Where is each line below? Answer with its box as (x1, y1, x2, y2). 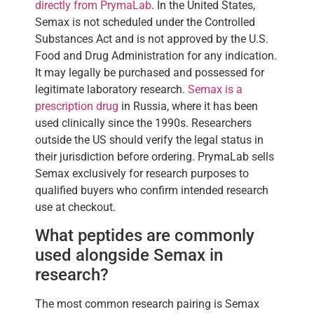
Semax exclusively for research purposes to (35, 166, 249, 180)
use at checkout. (35, 200, 116, 214)
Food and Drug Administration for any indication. (35, 48, 277, 62)
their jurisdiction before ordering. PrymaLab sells (35, 149, 274, 163)
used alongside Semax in (35, 245, 223, 266)
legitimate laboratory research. (35, 82, 188, 96)
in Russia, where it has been (118, 99, 258, 113)
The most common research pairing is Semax (35, 297, 259, 311)
